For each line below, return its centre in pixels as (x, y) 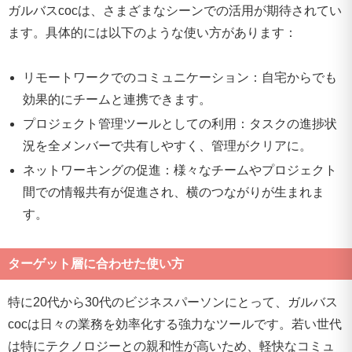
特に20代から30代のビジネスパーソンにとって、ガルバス (173, 302)
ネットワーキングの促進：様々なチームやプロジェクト (180, 170)
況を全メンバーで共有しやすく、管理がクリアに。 (168, 145)
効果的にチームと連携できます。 (117, 99)
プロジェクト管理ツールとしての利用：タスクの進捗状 (180, 123)
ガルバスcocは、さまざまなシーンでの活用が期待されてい (175, 10)
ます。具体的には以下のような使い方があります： (152, 32)
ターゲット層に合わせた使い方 (96, 263)
